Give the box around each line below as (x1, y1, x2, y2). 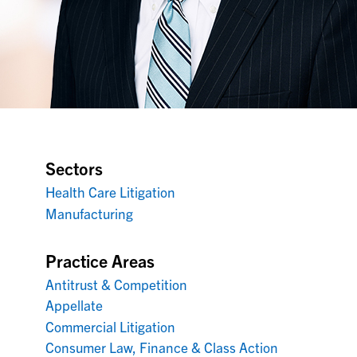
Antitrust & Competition (45, 275, 188, 292)
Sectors (45, 157, 104, 178)
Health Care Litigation (45, 183, 176, 200)
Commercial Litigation (45, 317, 176, 335)
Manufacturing (45, 204, 134, 222)
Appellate (45, 296, 104, 313)
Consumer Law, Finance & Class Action (45, 339, 279, 355)
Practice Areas (45, 249, 155, 271)
